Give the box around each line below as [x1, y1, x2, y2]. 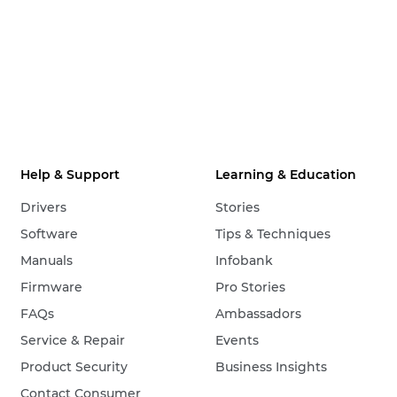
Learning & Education [215, 167, 357, 183]
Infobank [215, 253, 274, 269]
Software [20, 226, 79, 242]
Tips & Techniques [215, 226, 331, 242]
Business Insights [215, 359, 328, 375]
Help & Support [20, 167, 121, 183]
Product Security [20, 359, 128, 375]
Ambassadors [215, 306, 302, 322]
